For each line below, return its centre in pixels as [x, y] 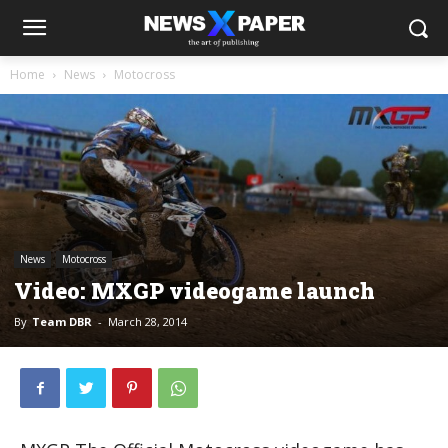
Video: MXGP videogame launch [194, 290]
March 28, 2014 [147, 321]
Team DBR [62, 321]
